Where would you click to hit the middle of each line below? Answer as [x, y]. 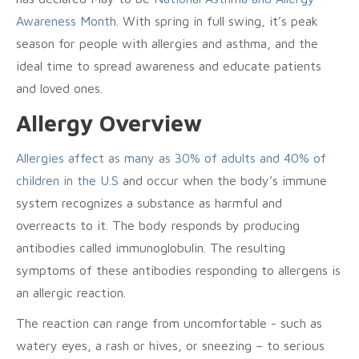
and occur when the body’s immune [223, 180]
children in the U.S [67, 180]
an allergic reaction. [71, 292]
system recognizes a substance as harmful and [149, 203]
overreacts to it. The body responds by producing [158, 225]
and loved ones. [59, 88]
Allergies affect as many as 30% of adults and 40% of [171, 158]
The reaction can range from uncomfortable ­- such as [169, 323]
